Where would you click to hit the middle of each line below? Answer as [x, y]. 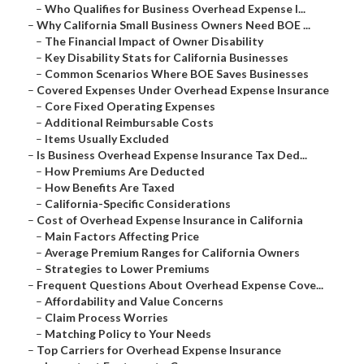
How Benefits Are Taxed [110, 188]
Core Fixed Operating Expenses [130, 106]
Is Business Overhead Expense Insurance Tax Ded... [172, 155]
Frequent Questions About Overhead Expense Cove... [180, 285]
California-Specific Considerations [138, 204]
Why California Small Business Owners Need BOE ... [173, 25]
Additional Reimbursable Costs [129, 123]
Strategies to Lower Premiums [127, 269]
